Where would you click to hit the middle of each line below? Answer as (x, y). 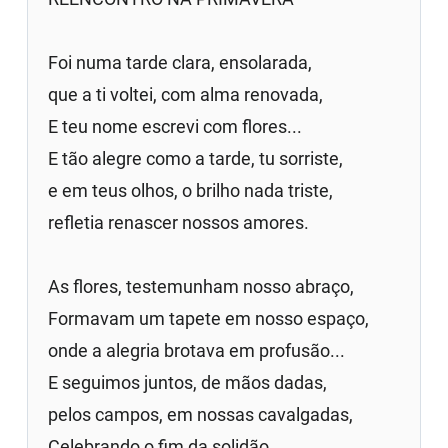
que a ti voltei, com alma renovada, (186, 94)
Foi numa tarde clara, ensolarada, (180, 62)
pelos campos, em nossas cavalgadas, (201, 414)
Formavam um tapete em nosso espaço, (209, 318)
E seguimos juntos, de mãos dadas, (188, 382)
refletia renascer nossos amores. (179, 222)
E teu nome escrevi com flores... (175, 126)
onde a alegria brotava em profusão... (197, 350)
